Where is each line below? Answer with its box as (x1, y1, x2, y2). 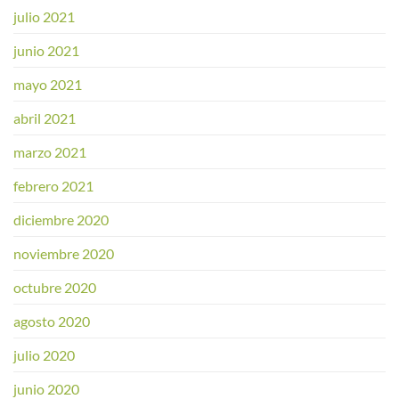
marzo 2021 (13, 142, 86, 160)
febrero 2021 (13, 176, 94, 194)
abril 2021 (13, 109, 76, 126)
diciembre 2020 (13, 210, 109, 228)
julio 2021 (13, 7, 75, 25)
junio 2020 (13, 379, 79, 397)
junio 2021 (13, 41, 79, 59)
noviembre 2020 (13, 244, 114, 262)
